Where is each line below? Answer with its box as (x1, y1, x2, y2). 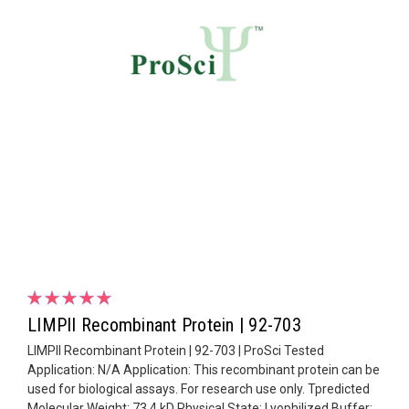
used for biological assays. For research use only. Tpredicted (27, 381, 370, 396)
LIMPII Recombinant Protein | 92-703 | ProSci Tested (27, 342, 324, 358)
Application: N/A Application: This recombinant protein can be (27, 362, 380, 377)
